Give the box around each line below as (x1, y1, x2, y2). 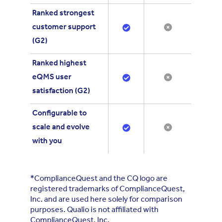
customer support (32, 22, 96, 32)
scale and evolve (32, 122, 90, 132)
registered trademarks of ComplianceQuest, (30, 183, 185, 193)
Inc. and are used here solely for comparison (30, 194, 183, 204)
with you (32, 136, 62, 146)
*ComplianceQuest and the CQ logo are (30, 173, 168, 183)
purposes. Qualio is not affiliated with (30, 204, 159, 214)
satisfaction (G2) (32, 86, 91, 96)
